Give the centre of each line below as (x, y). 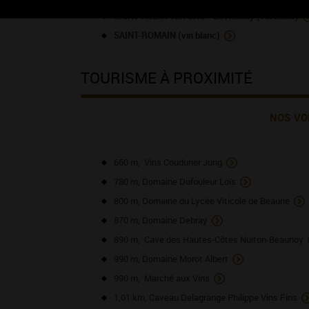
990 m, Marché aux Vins (162, 278)
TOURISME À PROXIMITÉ (167, 78)
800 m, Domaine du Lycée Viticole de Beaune (202, 201)
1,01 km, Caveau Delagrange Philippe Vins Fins (206, 297)
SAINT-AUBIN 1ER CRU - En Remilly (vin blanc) (206, 16)
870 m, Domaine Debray (161, 220)
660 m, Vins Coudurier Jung (168, 162)
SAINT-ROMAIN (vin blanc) (167, 35)
